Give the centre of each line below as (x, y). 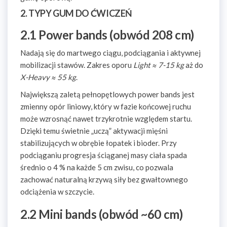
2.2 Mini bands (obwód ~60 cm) (102, 214)
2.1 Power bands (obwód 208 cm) (107, 35)
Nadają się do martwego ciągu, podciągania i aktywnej (110, 53)
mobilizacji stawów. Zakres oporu (77, 65)
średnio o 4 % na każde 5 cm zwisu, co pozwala (97, 167)
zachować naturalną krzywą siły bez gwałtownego (104, 179)
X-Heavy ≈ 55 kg (48, 77)
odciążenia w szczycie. (57, 192)
